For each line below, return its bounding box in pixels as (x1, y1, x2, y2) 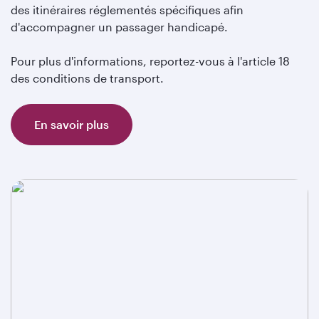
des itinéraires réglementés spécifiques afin (11, 3, 244, 16)
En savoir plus (34, 117, 109, 131)
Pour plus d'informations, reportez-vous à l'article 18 (11, 54, 290, 68)
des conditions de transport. (11, 71, 164, 85)
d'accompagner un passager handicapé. (11, 20, 228, 33)
